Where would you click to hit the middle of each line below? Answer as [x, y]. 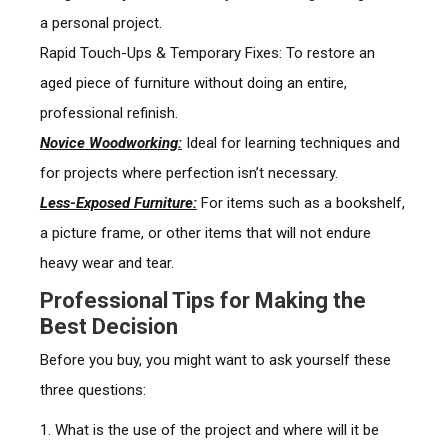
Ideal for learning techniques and [290, 143]
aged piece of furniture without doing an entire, [193, 83]
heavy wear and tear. [106, 263]
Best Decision [108, 327]
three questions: [92, 390]
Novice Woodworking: [110, 143]
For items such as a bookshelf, [300, 203]
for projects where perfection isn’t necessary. [188, 173]
